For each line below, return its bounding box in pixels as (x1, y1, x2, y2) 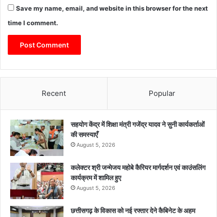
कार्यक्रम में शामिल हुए (71, 173, 123, 182)
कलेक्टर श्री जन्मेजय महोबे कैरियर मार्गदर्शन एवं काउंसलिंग (71, 163, 205, 172)
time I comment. (8, 19, 58, 27)
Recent (42, 89, 66, 98)
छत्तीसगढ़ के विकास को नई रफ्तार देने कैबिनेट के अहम (71, 206, 195, 215)
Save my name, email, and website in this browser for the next (16, 4, 208, 13)
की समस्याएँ (71, 130, 98, 139)
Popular (149, 89, 175, 98)
